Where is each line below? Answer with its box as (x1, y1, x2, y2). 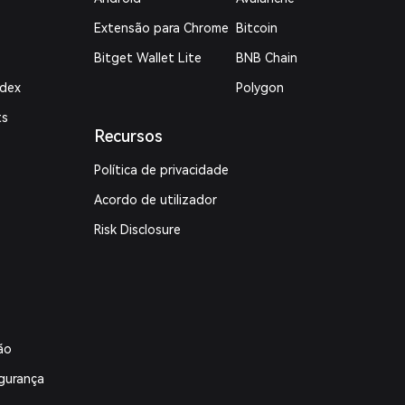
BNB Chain (235, 51, 297, 65)
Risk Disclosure (94, 222, 182, 237)
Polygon (235, 80, 284, 95)
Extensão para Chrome (94, 21, 230, 35)
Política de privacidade (94, 163, 230, 177)
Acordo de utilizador (94, 193, 218, 207)
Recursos (94, 127, 164, 146)
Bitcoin (235, 21, 278, 35)
